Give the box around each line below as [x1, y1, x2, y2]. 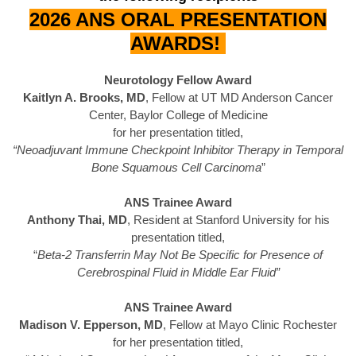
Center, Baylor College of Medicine [88, 108, 268, 122]
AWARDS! [130, 33, 226, 55]
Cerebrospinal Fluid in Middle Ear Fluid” [76, 265, 280, 280]
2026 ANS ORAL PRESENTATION [29, 9, 327, 31]
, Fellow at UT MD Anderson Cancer [145, 91, 333, 105]
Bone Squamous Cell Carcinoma [91, 161, 261, 175]
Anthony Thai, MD [26, 213, 127, 227]
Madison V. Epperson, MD [19, 318, 163, 332]
